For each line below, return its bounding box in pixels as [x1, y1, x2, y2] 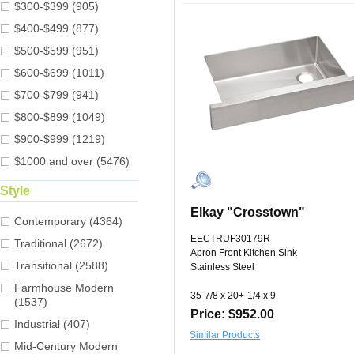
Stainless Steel [190, 262, 254, 273]
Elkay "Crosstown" [190, 205, 305, 220]
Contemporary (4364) [14, 215, 122, 228]
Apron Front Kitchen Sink [190, 247, 297, 259]
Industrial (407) [14, 318, 90, 331]
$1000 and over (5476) [14, 155, 130, 168]
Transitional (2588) [14, 259, 108, 273]
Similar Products [190, 330, 260, 341]
